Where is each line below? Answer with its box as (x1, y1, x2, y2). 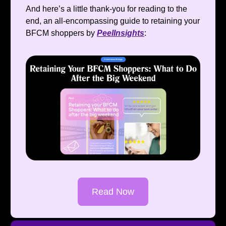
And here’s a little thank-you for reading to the (26, 5, 187, 14)
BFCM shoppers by (26, 29, 97, 38)
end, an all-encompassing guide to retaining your (26, 17, 200, 26)
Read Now (92, 186, 134, 197)
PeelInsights (97, 29, 144, 38)
